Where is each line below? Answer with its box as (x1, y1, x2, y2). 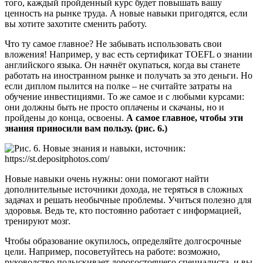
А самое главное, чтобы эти (126, 113, 243, 123)
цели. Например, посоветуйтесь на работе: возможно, (5, 247, 220, 257)
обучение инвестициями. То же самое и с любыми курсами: (5, 92, 244, 102)
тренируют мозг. (5, 216, 70, 227)
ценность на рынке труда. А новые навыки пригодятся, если (5, 8, 248, 19)
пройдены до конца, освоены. (5, 113, 126, 123)
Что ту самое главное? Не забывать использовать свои (5, 39, 222, 49)
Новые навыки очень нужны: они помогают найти (5, 174, 209, 184)
